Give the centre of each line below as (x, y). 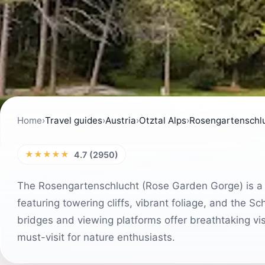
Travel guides (74, 120)
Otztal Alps (163, 120)
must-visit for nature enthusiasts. (96, 237)
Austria (121, 120)
